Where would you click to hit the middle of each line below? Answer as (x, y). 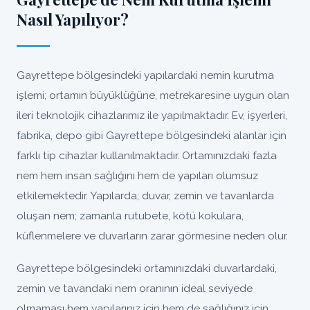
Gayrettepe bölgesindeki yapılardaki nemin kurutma (145, 75)
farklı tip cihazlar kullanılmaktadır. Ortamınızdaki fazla (147, 155)
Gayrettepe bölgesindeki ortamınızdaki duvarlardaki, (147, 268)
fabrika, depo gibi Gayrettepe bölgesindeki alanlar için (152, 135)
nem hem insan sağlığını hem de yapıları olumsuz (137, 175)
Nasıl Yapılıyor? (73, 19)
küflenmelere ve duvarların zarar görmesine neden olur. (152, 236)
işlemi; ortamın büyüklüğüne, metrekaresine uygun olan (153, 95)
